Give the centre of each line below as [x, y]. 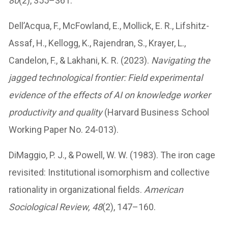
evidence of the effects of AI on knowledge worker [110, 95]
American [164, 189]
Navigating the [181, 60]
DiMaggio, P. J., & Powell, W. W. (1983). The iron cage [112, 155]
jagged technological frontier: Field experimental [106, 77]
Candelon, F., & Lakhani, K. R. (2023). [80, 60]
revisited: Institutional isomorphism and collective [109, 172]
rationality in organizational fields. [77, 189]
